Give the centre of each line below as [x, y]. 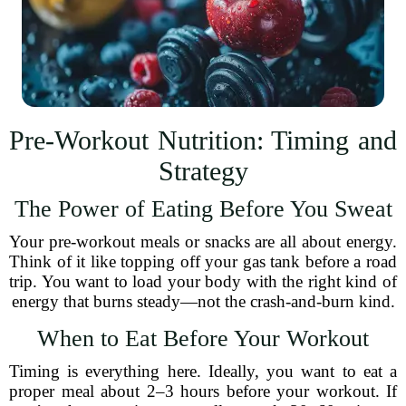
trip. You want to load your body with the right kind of [203, 281]
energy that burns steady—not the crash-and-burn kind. [203, 301]
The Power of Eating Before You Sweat [203, 209]
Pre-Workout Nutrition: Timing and [203, 140]
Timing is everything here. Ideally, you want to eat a [203, 371]
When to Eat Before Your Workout [203, 338]
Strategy [203, 171]
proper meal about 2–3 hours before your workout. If [203, 391]
